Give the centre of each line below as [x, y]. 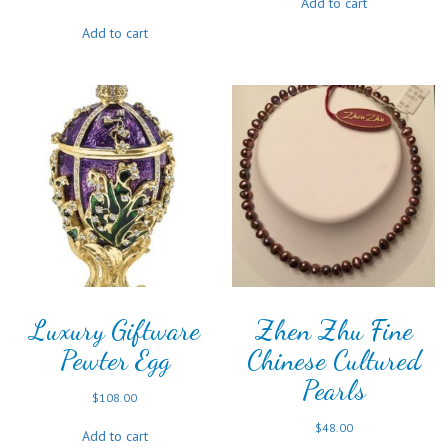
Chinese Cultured [333, 360]
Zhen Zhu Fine [333, 330]
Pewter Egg [114, 360]
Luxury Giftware [114, 330]
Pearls [333, 390]
